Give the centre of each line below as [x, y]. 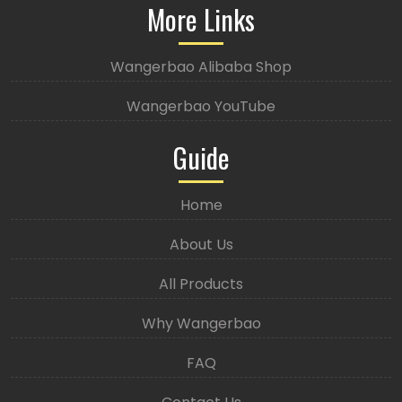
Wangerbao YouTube [201, 107]
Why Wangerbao [201, 324]
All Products [201, 284]
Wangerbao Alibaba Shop [201, 67]
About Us [201, 245]
